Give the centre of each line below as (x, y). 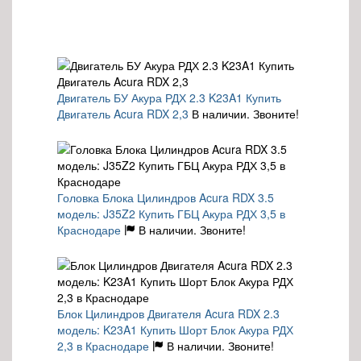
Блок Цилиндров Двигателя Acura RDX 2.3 (168, 313)
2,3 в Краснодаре (103, 345)
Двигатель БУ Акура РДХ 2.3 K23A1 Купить (169, 97)
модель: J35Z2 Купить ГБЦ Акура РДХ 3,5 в (171, 213)
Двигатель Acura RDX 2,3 (123, 113)
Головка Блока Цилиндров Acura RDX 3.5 (166, 197)
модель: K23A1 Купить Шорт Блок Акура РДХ (175, 329)
